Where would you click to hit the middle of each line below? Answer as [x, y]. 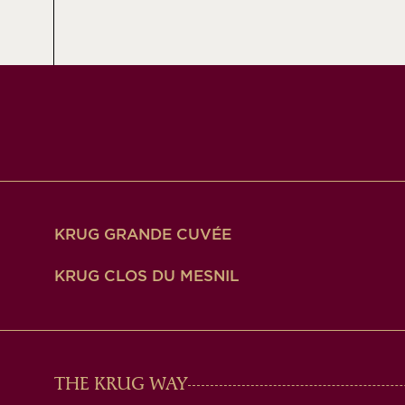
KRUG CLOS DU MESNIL [147, 276]
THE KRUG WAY [121, 385]
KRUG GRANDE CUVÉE [143, 235]
